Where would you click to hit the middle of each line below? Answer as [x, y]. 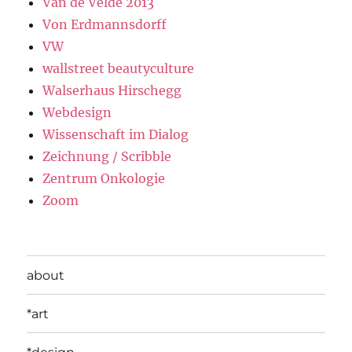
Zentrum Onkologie [104, 179]
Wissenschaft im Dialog [116, 135]
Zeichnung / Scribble [107, 157]
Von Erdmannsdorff [105, 25]
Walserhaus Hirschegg [112, 91]
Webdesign [77, 113]
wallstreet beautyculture [119, 69]
